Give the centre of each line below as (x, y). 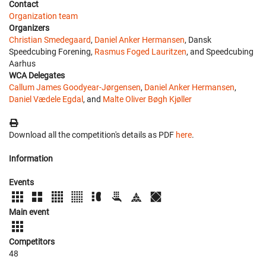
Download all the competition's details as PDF (92, 134)
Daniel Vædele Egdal (46, 99)
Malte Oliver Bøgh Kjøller (147, 99)
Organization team (43, 16)
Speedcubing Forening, (52, 51)
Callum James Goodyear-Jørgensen (75, 87)
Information (31, 158)
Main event (29, 212)
